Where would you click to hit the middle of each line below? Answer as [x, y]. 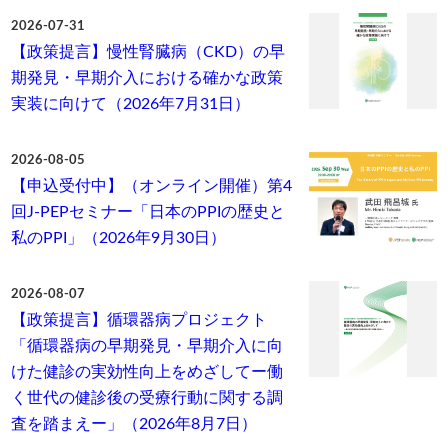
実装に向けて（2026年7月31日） [131, 104]
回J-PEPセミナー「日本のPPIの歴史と [148, 212]
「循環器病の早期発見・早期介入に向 [147, 346]
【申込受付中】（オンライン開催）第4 [152, 186]
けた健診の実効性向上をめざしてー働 [147, 372]
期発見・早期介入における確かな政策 [147, 78]
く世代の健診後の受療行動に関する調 [147, 398]
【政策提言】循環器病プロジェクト [139, 320]
